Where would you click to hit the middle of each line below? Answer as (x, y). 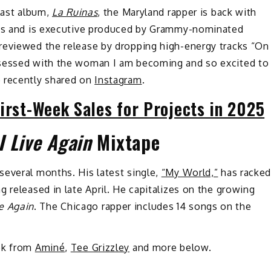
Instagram (118, 80)
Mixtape (126, 142)
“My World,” (190, 172)
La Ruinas (75, 12)
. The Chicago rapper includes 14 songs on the (143, 206)
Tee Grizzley (100, 248)
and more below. (171, 248)
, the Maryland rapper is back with (177, 12)
